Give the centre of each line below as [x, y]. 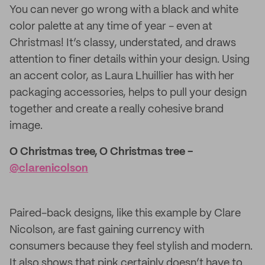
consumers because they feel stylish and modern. [131, 247]
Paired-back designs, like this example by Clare [125, 214]
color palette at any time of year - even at [111, 27]
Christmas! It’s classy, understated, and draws [123, 43]
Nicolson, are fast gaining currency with [107, 230]
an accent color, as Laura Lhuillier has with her [122, 76]
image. [26, 126]
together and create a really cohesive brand [117, 109]
